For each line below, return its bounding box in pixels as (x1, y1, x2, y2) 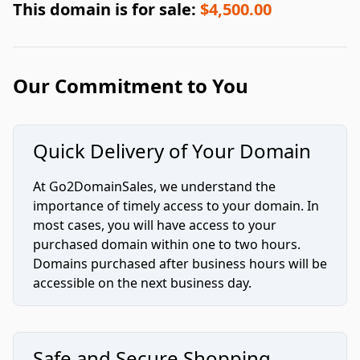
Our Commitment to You (13, 72, 248, 100)
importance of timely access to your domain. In (33, 197, 319, 215)
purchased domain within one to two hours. (33, 235, 301, 254)
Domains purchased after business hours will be (33, 255, 327, 273)
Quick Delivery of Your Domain (33, 137, 311, 165)
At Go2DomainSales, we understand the (33, 178, 276, 196)
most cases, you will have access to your (33, 216, 276, 235)
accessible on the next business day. (33, 274, 252, 292)
